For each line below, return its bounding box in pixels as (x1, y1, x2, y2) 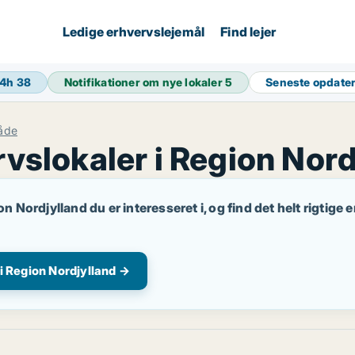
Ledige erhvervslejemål (62, 24, 205, 40)
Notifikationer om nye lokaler (64, 75, 226, 89)
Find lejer (220, 24, 277, 40)
